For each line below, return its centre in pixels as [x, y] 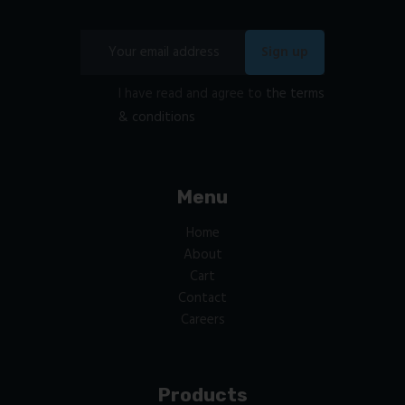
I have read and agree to [192, 94]
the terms [295, 94]
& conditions [157, 117]
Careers [202, 320]
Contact [202, 299]
